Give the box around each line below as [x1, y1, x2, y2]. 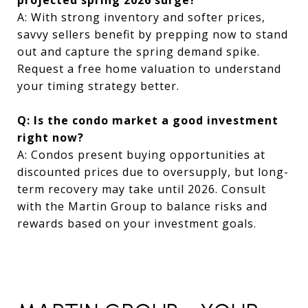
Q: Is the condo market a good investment [17, 112, 278, 128]
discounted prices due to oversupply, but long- [17, 164, 289, 179]
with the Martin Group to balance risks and [17, 198, 267, 214]
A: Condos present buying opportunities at [17, 146, 265, 162]
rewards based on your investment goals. [17, 215, 256, 231]
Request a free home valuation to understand [17, 60, 281, 76]
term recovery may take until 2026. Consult [17, 181, 266, 197]
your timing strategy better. [17, 78, 179, 93]
